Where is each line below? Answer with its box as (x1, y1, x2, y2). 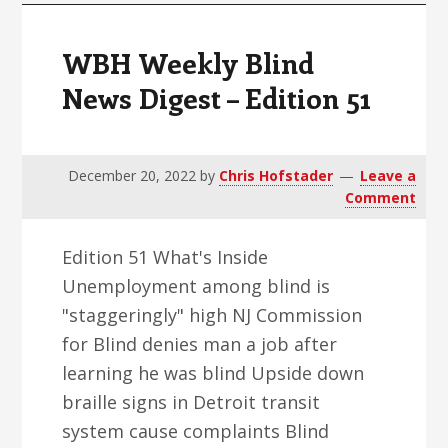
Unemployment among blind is (62, 274, 331, 298)
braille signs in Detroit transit (62, 390, 321, 414)
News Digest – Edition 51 (62, 79, 371, 116)
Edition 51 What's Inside (62, 245, 269, 269)
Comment (344, 188, 416, 207)
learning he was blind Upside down (62, 361, 365, 385)
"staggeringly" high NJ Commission (62, 303, 363, 327)
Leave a (359, 166, 416, 185)
